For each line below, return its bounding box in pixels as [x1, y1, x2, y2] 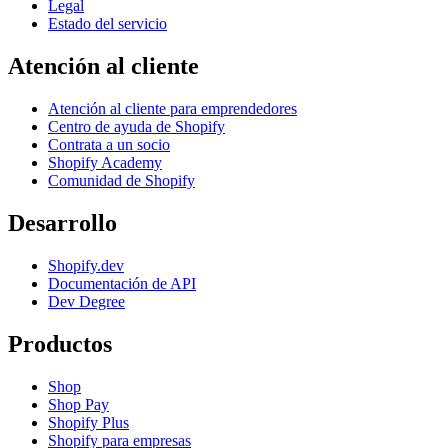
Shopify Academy [48, 153, 162, 171]
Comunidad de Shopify [48, 171, 195, 189]
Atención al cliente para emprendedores [48, 99, 297, 117]
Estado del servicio [48, 15, 167, 33]
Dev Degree [48, 292, 125, 310]
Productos [8, 330, 112, 357]
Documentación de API [48, 274, 196, 292]
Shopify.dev [48, 256, 124, 274]
